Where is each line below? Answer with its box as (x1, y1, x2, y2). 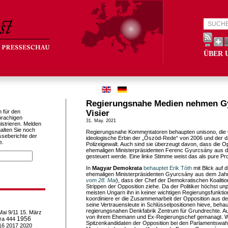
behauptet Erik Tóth (144, 165, 192, 171)
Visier (86, 108, 109, 118)
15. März (20, 209, 42, 215)
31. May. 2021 (86, 118, 116, 123)
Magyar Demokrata (92, 165, 142, 171)
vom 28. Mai (86, 177, 116, 183)
